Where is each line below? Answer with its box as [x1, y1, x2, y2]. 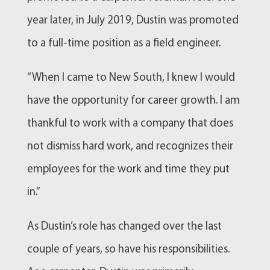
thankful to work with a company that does [27, 118, 233, 130]
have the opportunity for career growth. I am [27, 95, 240, 107]
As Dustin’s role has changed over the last [27, 221, 222, 233]
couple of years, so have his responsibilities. [27, 243, 230, 256]
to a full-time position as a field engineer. [27, 37, 221, 49]
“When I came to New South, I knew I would [27, 72, 235, 84]
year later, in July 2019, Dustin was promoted [27, 14, 239, 27]
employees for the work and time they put [27, 163, 230, 175]
